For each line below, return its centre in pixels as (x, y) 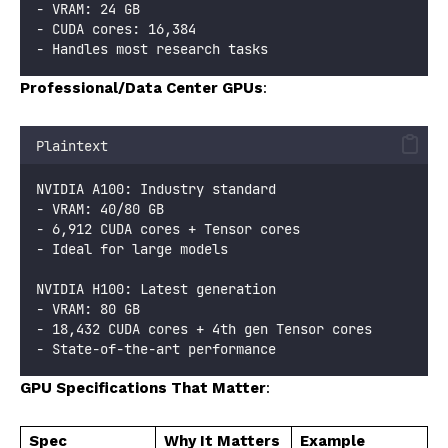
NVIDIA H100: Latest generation (156, 288)
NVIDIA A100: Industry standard (156, 188)
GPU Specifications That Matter (143, 387)
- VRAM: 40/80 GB (100, 208)
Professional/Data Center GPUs (141, 87)
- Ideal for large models (132, 248)
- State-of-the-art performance (156, 348)
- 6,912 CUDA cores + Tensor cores (168, 228)
